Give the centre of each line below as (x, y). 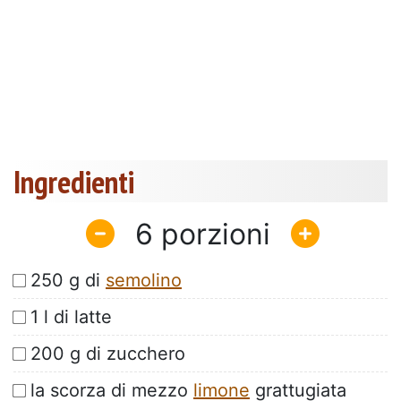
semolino (144, 281)
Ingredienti (74, 182)
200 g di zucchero (108, 354)
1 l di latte (71, 317)
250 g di (68, 281)
